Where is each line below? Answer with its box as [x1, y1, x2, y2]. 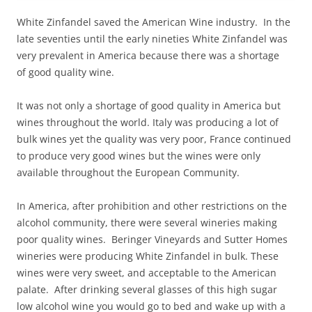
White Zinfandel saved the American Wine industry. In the [17, 15, 290, 29]
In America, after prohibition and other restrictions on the [17, 198, 287, 212]
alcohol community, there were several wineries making [17, 215, 277, 229]
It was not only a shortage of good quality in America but [17, 98, 281, 112]
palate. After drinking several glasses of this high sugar [17, 282, 277, 296]
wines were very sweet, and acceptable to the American [17, 265, 276, 279]
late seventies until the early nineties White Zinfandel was [17, 31, 288, 45]
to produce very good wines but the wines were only [17, 148, 260, 162]
